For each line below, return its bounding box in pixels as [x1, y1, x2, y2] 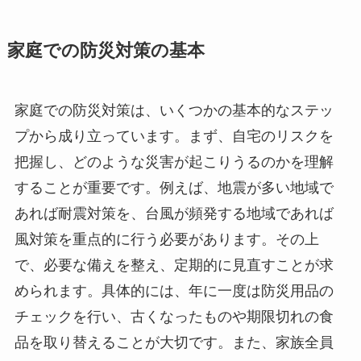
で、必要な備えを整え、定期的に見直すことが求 [14, 256, 334, 273]
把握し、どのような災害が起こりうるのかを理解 [14, 153, 334, 170]
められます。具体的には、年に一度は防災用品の [14, 282, 334, 299]
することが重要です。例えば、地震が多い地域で [14, 179, 334, 196]
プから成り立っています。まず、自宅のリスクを [14, 127, 334, 144]
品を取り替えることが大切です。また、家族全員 [14, 334, 334, 351]
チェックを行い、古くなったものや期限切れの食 [14, 308, 334, 325]
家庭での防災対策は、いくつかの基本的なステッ [14, 102, 334, 118]
